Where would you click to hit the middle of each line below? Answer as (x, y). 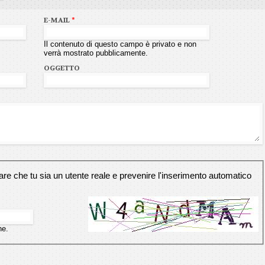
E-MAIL (58, 20)
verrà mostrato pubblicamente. (96, 53)
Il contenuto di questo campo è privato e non (120, 44)
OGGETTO (62, 68)
